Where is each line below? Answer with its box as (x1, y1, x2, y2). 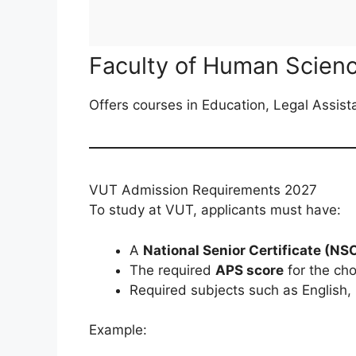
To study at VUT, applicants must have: (89, 202, 341, 219)
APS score (215, 261, 284, 278)
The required (130, 261, 215, 278)
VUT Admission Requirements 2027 (89, 182, 317, 199)
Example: (89, 322, 147, 339)
